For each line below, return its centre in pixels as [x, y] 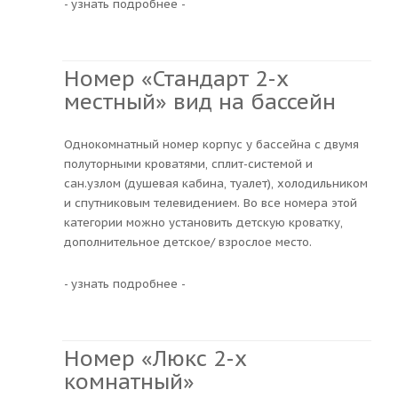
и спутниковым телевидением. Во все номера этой [211, 203]
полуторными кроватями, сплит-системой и [188, 163]
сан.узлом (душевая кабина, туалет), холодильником [216, 183]
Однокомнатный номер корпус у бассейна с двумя [211, 144]
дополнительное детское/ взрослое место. [188, 242]
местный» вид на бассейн [200, 101]
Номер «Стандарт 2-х [176, 78]
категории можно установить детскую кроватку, [203, 222]
